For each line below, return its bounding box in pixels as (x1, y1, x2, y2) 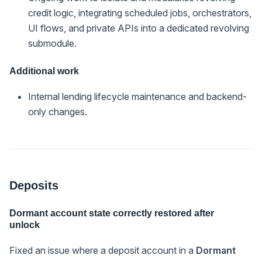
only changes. (28, 105, 87, 118)
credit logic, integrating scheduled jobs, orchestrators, (28, 6, 251, 19)
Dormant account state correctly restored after (9, 208, 214, 218)
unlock (9, 219, 40, 230)
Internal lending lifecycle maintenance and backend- (28, 90, 247, 102)
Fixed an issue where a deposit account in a (9, 244, 196, 256)
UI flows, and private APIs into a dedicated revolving (28, 22, 249, 34)
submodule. (28, 37, 77, 49)
